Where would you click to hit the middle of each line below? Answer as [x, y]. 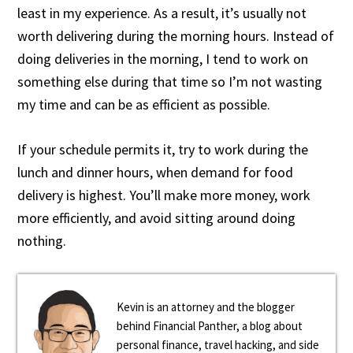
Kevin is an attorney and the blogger [206, 307]
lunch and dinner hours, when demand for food [156, 172]
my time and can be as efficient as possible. [144, 104]
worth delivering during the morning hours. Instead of [176, 36]
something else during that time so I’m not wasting [170, 82]
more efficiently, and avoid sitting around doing [157, 218]
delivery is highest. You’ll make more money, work [164, 195]
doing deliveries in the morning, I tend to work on [163, 59]
